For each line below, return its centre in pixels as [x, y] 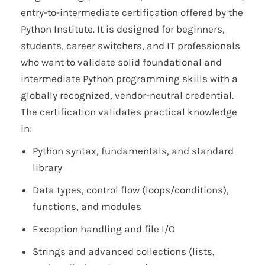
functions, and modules [87, 207]
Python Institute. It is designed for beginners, [123, 29]
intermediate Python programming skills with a [129, 79]
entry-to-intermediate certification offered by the [132, 13]
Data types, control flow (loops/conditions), [131, 190]
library [47, 168]
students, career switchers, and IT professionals [130, 46]
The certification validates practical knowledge [129, 112]
